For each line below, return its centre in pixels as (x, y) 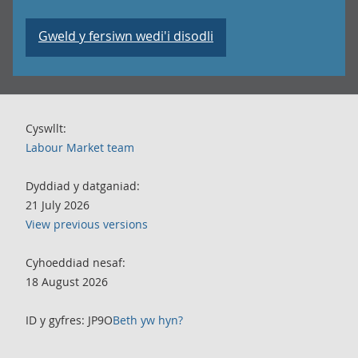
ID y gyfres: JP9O (69, 320)
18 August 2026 (67, 282)
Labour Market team (80, 147)
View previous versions (87, 224)
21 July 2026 (58, 205)
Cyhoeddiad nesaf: (76, 263)
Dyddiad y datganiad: (83, 186)
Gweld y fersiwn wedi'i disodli (126, 36)
